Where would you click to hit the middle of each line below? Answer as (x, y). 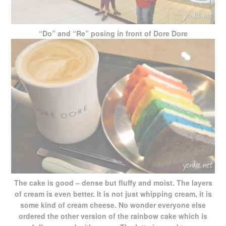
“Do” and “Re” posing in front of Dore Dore (113, 33)
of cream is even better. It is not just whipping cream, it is (113, 193)
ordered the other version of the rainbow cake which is (113, 216)
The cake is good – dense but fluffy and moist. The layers (113, 182)
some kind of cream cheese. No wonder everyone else (113, 205)
